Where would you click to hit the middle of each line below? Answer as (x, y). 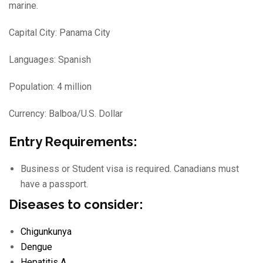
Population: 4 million (50, 87)
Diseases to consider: (76, 205)
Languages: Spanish (50, 60)
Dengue (36, 247)
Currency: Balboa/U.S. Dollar (66, 114)
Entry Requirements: (73, 141)
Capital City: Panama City (60, 33)
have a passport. (54, 184)
